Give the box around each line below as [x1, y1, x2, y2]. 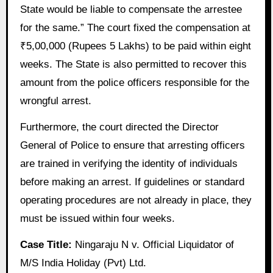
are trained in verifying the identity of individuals [19, 157, 238, 169]
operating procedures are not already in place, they [19, 194, 252, 206]
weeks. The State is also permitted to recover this [19, 58, 247, 71]
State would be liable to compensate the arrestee [19, 4, 242, 16]
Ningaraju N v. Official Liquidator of [71, 238, 234, 250]
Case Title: [19, 238, 72, 250]
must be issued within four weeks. [19, 212, 175, 224]
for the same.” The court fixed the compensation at [19, 22, 250, 34]
